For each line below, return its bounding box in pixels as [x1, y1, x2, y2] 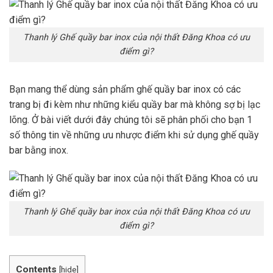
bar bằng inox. [9, 144, 68, 157]
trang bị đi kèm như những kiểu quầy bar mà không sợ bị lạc [9, 99, 260, 111]
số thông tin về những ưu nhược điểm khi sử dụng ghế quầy [9, 129, 259, 141]
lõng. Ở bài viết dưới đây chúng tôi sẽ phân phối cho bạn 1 [9, 114, 252, 126]
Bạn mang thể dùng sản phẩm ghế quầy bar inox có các [9, 83, 241, 96]
